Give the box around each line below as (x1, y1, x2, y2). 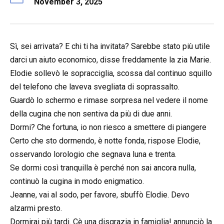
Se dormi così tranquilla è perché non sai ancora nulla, (10, 163, 196, 172)
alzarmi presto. (10, 203, 62, 213)
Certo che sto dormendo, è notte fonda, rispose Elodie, (10, 136, 200, 145)
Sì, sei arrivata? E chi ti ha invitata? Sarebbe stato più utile (10, 41, 210, 51)
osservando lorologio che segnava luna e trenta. (10, 149, 176, 159)
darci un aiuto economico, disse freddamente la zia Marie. (10, 55, 211, 64)
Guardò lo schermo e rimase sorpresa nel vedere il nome (10, 95, 208, 105)
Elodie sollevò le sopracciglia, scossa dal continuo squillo (10, 68, 212, 78)
